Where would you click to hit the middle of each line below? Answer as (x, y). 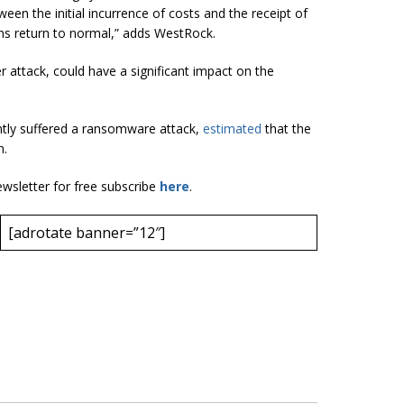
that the (286, 128)
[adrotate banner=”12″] (87, 232)
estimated (232, 128)
